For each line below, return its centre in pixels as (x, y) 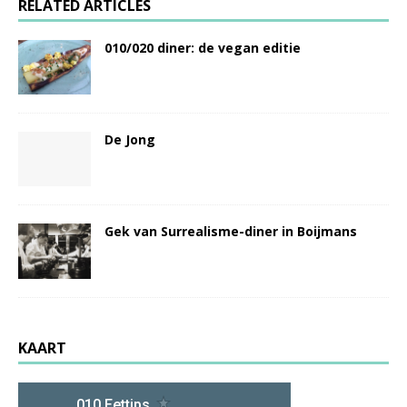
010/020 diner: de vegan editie (203, 48)
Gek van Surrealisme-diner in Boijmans (231, 232)
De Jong (130, 140)
